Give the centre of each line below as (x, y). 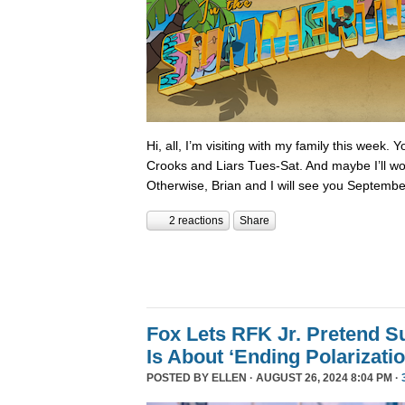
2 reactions (196, 221)
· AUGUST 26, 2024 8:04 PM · (324, 378)
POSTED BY (179, 378)
